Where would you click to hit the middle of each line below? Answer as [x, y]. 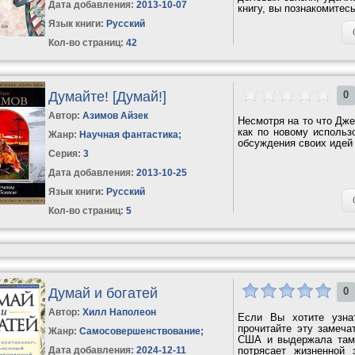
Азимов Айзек [116, 115]
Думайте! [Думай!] [108, 96]
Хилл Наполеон [120, 312]
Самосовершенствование [140, 331]
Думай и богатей [103, 293]
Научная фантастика [129, 134]
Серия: [66, 153]
